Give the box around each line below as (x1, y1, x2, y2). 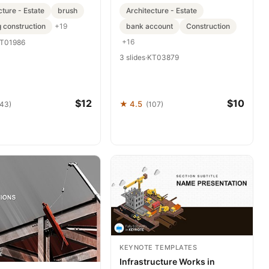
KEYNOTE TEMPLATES (119, 243, 198, 252)
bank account (126, 21, 173, 31)
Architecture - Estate (126, 5, 197, 15)
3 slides (119, 52, 145, 62)
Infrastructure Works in (119, 256, 215, 267)
